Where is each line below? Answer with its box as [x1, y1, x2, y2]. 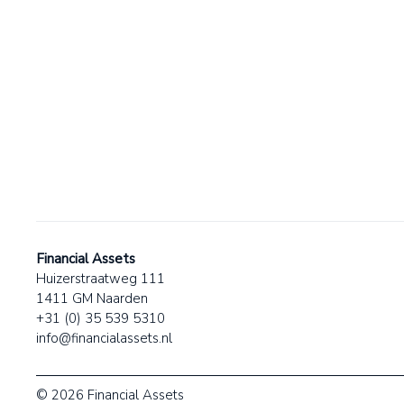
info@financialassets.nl [36, 329, 172, 348]
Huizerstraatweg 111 [36, 270, 165, 289]
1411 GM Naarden [36, 289, 155, 308]
